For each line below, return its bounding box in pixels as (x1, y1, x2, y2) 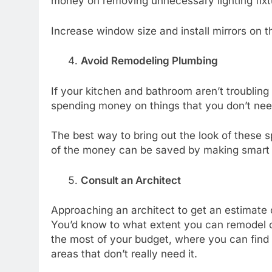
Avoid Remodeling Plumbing (80, 55, 218, 67)
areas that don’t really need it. (51, 248, 197, 260)
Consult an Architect (80, 174, 181, 186)
